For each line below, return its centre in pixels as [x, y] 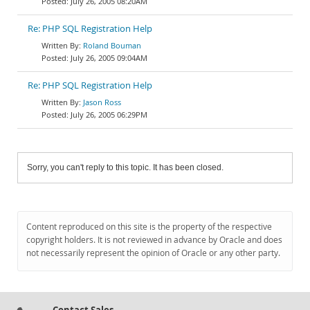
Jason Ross [102, 102]
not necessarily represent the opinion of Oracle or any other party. [153, 253]
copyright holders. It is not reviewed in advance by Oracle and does [154, 240]
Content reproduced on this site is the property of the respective [149, 227]
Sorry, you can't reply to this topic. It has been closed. [125, 167]
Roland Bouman [112, 45]
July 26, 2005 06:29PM [109, 115]
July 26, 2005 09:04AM [109, 58]
